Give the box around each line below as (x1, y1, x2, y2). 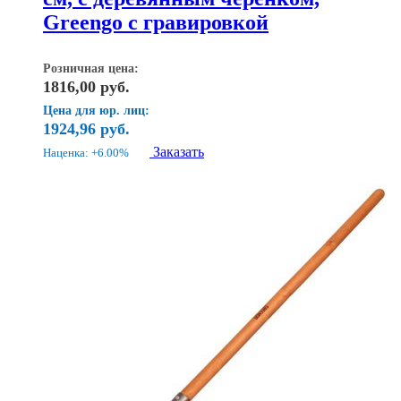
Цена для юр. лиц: (43, 104, 149, 118)
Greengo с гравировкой (43, 11, 269, 35)
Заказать (153, 144, 204, 160)
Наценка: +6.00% (43, 146, 129, 160)
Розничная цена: (43, 62, 139, 76)
